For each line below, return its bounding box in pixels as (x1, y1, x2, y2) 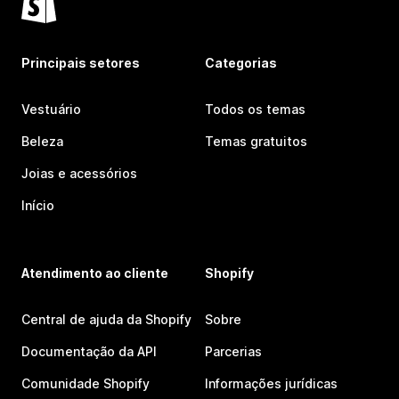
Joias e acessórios (21, 166, 137, 182)
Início (21, 198, 54, 214)
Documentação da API (21, 344, 157, 360)
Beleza (21, 134, 63, 150)
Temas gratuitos (205, 134, 307, 150)
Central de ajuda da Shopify (21, 312, 191, 328)
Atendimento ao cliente (21, 265, 168, 281)
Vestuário (21, 102, 81, 118)
